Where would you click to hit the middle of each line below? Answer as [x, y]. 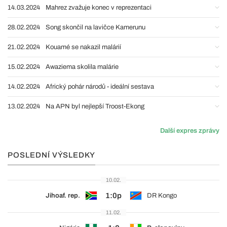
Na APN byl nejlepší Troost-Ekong [95, 106]
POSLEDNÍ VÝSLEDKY [51, 155]
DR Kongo [162, 195]
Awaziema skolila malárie [82, 67]
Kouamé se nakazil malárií [83, 47]
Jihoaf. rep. [63, 195]
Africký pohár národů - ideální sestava [100, 86]
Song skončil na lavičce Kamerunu [96, 27]
